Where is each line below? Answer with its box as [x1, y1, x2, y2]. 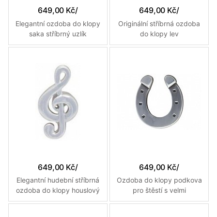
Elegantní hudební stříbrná [16, 176, 99, 185]
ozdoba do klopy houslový [16, 186, 100, 195]
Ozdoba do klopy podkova [116, 176, 202, 185]
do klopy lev [139, 29, 179, 38]
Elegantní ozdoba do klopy [15, 19, 100, 28]
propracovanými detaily [122, 196, 197, 205]
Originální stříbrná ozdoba [118, 19, 200, 28]
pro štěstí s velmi [132, 186, 186, 195]
